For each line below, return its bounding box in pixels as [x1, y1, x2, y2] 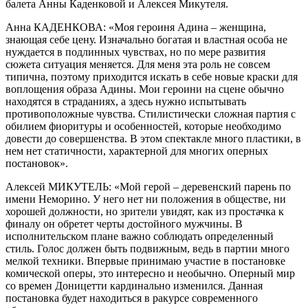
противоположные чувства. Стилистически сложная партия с [5, 107, 296, 120]
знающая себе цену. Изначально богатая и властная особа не [5, 33, 287, 45]
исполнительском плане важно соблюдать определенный [5, 230, 274, 242]
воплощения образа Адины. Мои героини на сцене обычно [5, 82, 284, 95]
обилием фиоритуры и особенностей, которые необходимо [5, 120, 281, 132]
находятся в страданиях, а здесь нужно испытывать [5, 95, 246, 107]
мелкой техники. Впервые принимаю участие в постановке [5, 254, 285, 267]
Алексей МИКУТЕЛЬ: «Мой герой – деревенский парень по [5, 180, 291, 192]
